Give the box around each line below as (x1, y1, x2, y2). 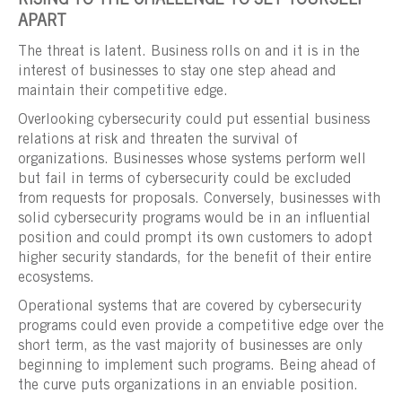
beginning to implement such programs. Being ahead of (18, 358, 376, 373)
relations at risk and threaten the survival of (18, 132, 298, 147)
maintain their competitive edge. (18, 83, 228, 99)
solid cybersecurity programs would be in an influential (18, 211, 371, 226)
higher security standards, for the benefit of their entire (18, 250, 371, 266)
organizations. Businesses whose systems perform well (18, 152, 366, 167)
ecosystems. (18, 270, 94, 285)
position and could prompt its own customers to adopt (18, 231, 372, 246)
